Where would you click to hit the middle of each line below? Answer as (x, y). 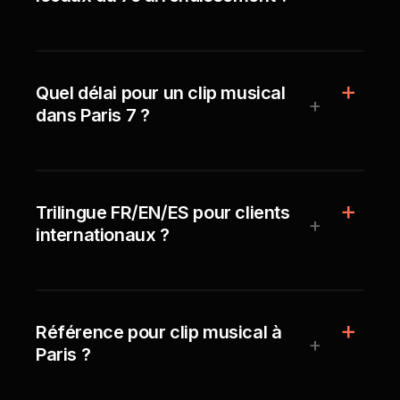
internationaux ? (103, 235)
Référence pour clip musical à (159, 332)
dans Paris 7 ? (93, 115)
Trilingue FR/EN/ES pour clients (163, 212)
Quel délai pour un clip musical (161, 93)
